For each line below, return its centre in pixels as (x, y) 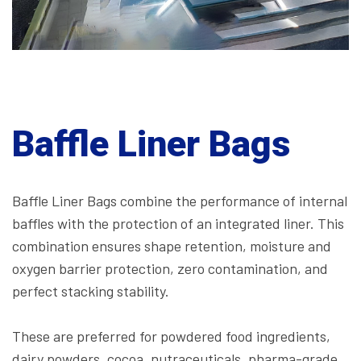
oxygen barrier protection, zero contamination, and (170, 268)
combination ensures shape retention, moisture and (172, 245)
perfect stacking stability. (91, 290)
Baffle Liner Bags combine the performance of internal (180, 200)
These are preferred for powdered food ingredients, (171, 336)
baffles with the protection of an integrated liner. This (178, 223)
